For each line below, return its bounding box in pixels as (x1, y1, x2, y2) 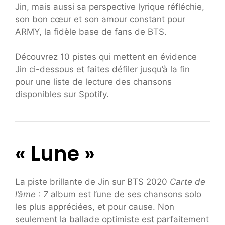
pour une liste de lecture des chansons (15, 77, 172, 87)
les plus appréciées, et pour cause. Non (15, 202, 174, 212)
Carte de (170, 177, 205, 187)
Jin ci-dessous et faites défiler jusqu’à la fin (15, 64, 190, 75)
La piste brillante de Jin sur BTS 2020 (15, 177, 170, 187)
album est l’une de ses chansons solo (51, 189, 201, 200)
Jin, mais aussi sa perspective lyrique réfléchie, (15, 1, 204, 12)
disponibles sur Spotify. (15, 89, 109, 100)
